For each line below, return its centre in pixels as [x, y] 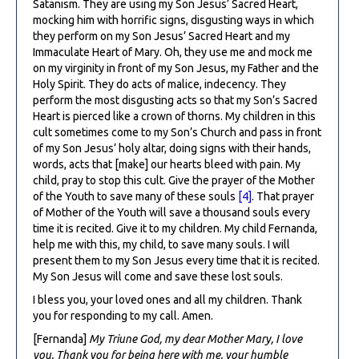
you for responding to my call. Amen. [123, 315]
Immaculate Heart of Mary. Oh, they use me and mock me [173, 52]
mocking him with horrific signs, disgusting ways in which [173, 20]
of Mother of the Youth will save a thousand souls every [171, 212]
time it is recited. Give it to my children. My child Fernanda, [175, 228]
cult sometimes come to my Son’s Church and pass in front [177, 132]
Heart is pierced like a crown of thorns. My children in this [174, 116]
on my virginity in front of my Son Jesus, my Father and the [176, 68]
